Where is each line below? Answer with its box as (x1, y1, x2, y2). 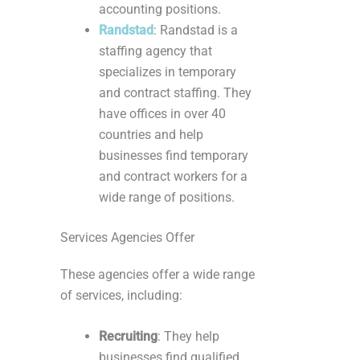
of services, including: (60, 288, 182, 304)
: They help (157, 329, 219, 345)
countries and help (99, 127, 203, 143)
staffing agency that (99, 43, 212, 59)
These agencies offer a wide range (60, 267, 255, 283)
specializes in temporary (99, 64, 236, 80)
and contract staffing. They (99, 85, 252, 101)
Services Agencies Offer (60, 230, 194, 246)
